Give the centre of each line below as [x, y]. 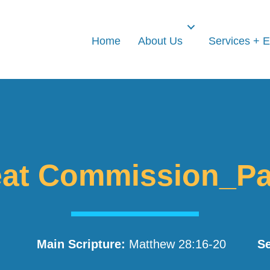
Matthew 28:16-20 [175, 244]
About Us [161, 41]
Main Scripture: [81, 244]
